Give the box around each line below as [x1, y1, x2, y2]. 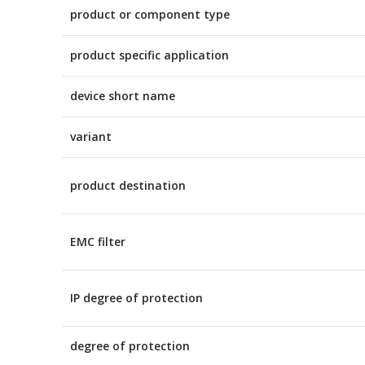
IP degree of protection [70, 289, 203, 306]
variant [70, 128, 112, 144]
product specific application [70, 46, 229, 63]
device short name [70, 87, 175, 103]
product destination [70, 177, 186, 193]
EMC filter [70, 233, 125, 249]
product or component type [70, 6, 230, 22]
